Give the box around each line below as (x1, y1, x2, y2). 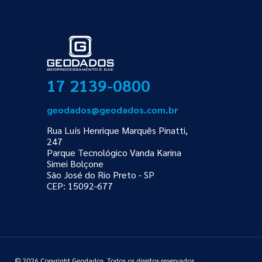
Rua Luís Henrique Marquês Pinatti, (46, 123, 188, 136)
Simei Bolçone (46, 157, 104, 170)
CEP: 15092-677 (46, 179, 113, 192)
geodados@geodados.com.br (46, 103, 178, 116)
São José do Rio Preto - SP (46, 168, 154, 181)
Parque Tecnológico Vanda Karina (46, 146, 181, 158)
